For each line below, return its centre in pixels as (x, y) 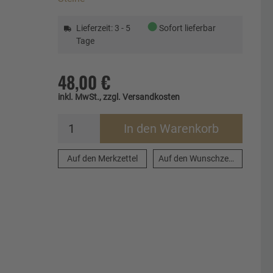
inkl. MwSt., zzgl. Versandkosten (119, 97)
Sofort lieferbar (187, 28)
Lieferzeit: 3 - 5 (103, 28)
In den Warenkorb (171, 128)
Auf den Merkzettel (102, 158)
